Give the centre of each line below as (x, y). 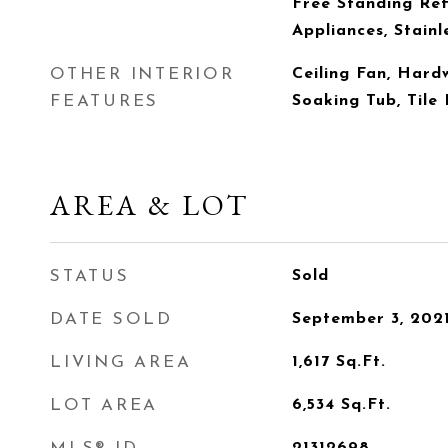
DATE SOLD (111, 319)
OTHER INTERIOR (142, 74)
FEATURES (104, 101)
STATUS (90, 276)
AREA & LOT (149, 205)
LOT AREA (104, 405)
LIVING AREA (121, 362)
